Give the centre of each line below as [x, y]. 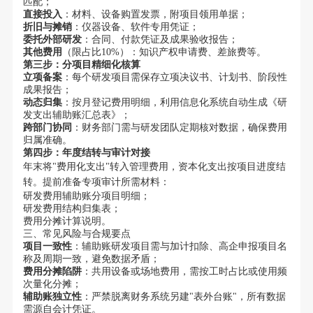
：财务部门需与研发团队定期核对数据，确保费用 [179, 128]
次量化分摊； [52, 284]
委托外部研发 [52, 40]
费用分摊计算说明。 [67, 221]
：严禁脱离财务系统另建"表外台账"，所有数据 [183, 297]
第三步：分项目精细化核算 [81, 65]
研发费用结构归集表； [72, 209]
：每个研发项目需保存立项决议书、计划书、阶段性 [174, 78]
